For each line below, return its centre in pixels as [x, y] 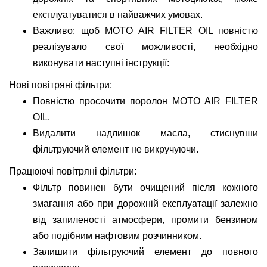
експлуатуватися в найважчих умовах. [118, 15]
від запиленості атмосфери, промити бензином [145, 220]
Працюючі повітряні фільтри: [73, 171]
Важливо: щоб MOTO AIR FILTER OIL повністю [145, 31]
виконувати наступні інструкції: [101, 63]
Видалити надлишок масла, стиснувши [145, 133]
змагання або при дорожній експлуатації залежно [145, 204]
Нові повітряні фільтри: [60, 85]
